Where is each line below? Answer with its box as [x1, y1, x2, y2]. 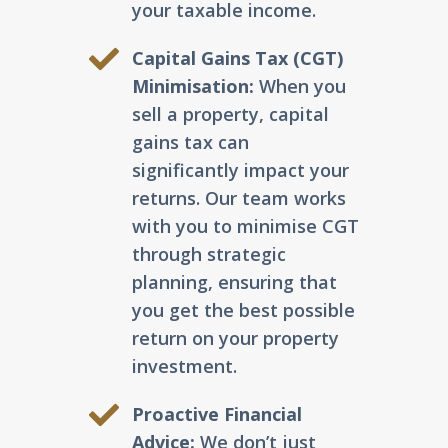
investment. [131, 354, 237, 379]
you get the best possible [131, 298, 355, 323]
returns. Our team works [131, 186, 346, 211]
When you [253, 74, 346, 99]
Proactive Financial [131, 402, 302, 427]
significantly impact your [131, 158, 349, 183]
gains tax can [131, 130, 249, 155]
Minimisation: [131, 74, 254, 99]
